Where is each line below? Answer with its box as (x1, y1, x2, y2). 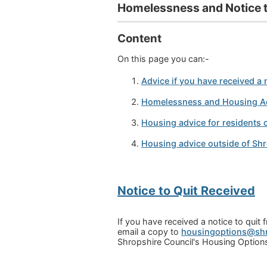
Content (117, 32, 162, 45)
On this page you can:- (117, 54, 209, 64)
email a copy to (117, 226, 181, 237)
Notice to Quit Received (117, 183, 255, 198)
